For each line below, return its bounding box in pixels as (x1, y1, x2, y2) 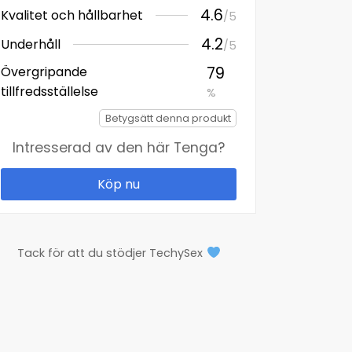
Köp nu (97, 175, 140, 193)
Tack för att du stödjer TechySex (17, 245, 207, 261)
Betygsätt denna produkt (104, 112, 231, 125)
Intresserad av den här (13, 138, 174, 157)
